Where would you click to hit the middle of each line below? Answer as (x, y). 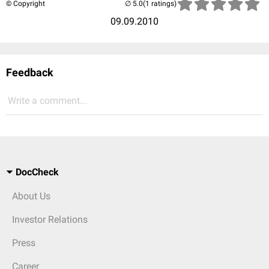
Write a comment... (47, 101)
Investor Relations (50, 219)
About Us (31, 196)
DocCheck (37, 172)
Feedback (30, 72)
